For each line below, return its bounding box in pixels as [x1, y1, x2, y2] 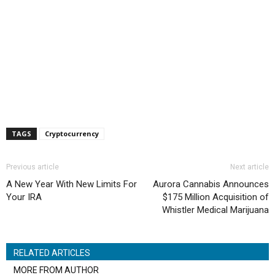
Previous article [6, 163, 59, 172]
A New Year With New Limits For [6, 179, 137, 190]
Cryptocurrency [45, 129, 99, 139]
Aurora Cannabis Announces [153, 179, 269, 190]
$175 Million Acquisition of [163, 192, 269, 203]
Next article [230, 163, 269, 172]
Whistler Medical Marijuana [162, 204, 269, 216]
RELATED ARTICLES [14, 248, 90, 258]
